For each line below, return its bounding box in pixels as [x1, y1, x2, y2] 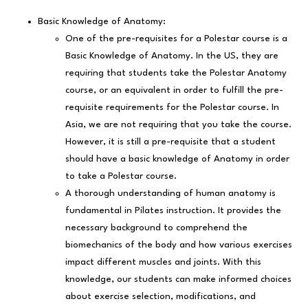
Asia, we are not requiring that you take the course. [65, 120, 291, 129]
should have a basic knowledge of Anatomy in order [65, 155, 289, 164]
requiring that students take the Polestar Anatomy [65, 69, 287, 78]
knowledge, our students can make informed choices [65, 275, 291, 284]
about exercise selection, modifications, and [65, 292, 256, 301]
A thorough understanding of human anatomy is [65, 189, 276, 198]
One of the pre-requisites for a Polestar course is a [65, 34, 287, 43]
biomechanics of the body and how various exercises [65, 241, 292, 250]
